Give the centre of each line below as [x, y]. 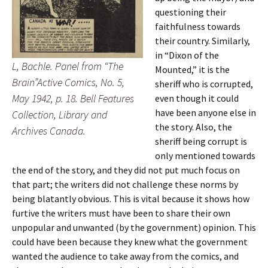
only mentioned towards [205, 156]
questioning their [191, 12]
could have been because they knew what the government [130, 242]
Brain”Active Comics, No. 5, [68, 82]
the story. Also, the [194, 127]
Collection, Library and [60, 115]
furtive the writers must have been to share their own [121, 213]
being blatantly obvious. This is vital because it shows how [131, 199]
